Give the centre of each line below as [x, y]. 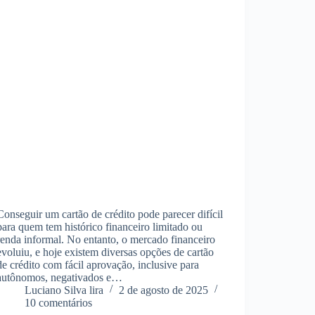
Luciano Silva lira [64, 290]
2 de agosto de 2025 [164, 290]
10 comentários [59, 302]
